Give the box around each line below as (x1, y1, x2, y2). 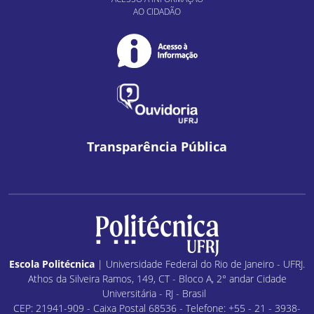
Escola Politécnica (9, 257, 95, 271)
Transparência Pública (87, 137, 227, 155)
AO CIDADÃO (133, 6, 181, 18)
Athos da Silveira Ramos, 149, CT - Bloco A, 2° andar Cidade (27, 271, 287, 285)
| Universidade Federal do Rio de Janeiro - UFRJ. (95, 257, 305, 271)
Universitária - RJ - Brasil (102, 286, 212, 300)
